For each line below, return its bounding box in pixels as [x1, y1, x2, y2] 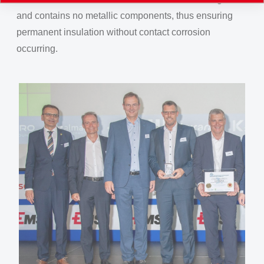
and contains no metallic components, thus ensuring [16, 11, 233, 21]
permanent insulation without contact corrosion [16, 27, 210, 37]
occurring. [16, 44, 58, 54]
